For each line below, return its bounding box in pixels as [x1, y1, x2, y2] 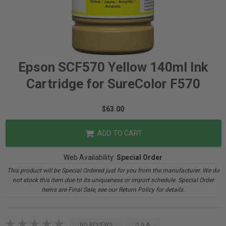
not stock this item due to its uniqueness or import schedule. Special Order [12, 177, 214, 184]
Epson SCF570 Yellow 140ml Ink [18, 60, 208, 75]
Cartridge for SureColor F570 [26, 76, 200, 91]
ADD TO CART [95, 129, 142, 137]
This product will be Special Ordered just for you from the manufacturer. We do [7, 167, 219, 174]
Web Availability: [64, 153, 117, 161]
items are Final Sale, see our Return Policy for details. [41, 186, 185, 193]
